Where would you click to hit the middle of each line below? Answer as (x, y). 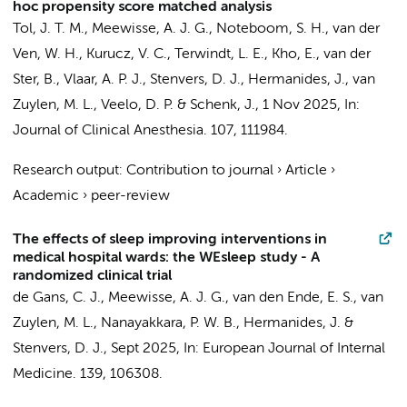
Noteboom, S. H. (271, 29)
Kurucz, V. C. (127, 55)
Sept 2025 (144, 349)
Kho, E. (294, 55)
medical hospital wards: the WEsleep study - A (166, 258)
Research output (66, 171)
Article (306, 171)
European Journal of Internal (294, 349)
